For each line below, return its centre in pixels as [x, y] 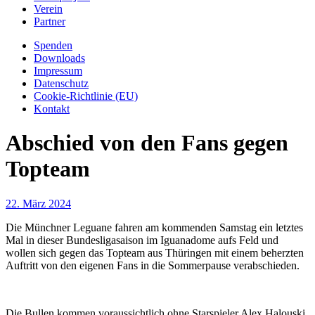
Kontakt [52, 109]
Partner [50, 21]
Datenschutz [61, 83]
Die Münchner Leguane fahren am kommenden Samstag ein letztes [154, 227]
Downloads [59, 58]
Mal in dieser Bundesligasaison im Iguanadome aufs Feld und [142, 240]
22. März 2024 [38, 203]
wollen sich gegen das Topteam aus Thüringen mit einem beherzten [155, 252]
